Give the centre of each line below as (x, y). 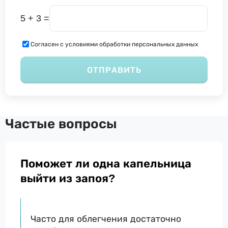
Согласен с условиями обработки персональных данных (114, 44)
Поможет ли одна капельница (106, 164)
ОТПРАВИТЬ (114, 70)
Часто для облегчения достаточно (106, 219)
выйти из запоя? (68, 179)
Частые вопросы (61, 124)
